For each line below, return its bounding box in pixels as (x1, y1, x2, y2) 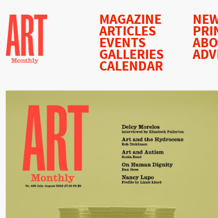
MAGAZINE (99, 12, 162, 28)
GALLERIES (99, 47, 164, 63)
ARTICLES (99, 23, 156, 39)
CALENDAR (99, 58, 163, 74)
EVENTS (99, 35, 146, 51)
